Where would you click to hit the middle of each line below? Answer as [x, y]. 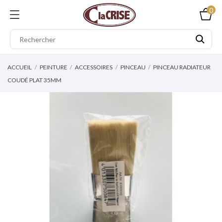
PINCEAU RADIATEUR [182, 67]
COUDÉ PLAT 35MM [34, 80]
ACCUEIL [20, 67]
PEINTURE [53, 67]
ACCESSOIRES [94, 67]
